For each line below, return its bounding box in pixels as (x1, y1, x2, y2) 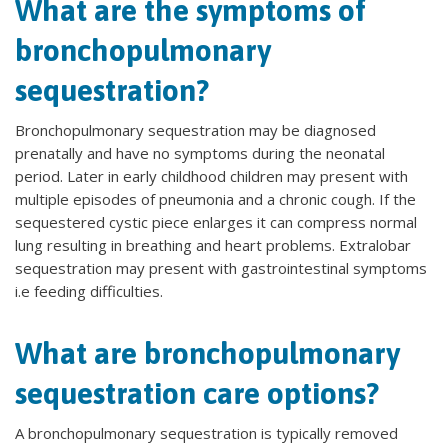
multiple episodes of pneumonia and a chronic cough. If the (15, 189, 416, 209)
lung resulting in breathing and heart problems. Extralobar (15, 235, 411, 255)
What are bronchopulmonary (15, 336, 400, 370)
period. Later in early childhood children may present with (15, 166, 408, 186)
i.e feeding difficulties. (15, 281, 163, 301)
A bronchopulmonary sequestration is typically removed (15, 423, 398, 443)
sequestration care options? (15, 376, 379, 410)
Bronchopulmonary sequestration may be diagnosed (15, 120, 376, 140)
